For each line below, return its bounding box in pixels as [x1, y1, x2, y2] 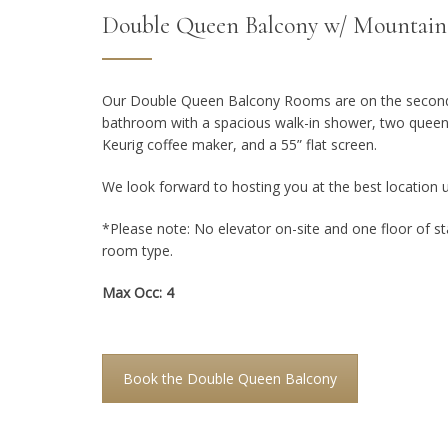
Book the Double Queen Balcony [123, 369, 337, 389]
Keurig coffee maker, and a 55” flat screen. [102, 135, 377, 155]
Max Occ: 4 [102, 283, 174, 303]
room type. [102, 241, 173, 261]
